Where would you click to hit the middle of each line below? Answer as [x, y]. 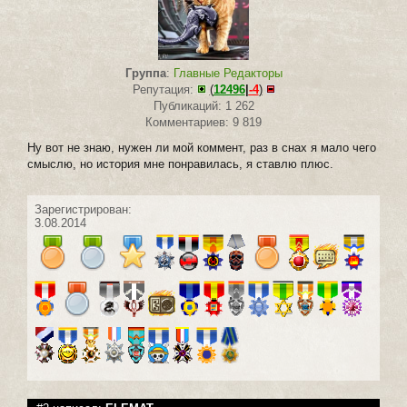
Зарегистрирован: [83, 209]
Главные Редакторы [228, 73]
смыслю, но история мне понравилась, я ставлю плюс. [180, 164]
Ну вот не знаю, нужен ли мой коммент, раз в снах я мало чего [202, 147]
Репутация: [164, 89]
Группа [145, 73]
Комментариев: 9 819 [203, 122]
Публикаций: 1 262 [203, 105]
